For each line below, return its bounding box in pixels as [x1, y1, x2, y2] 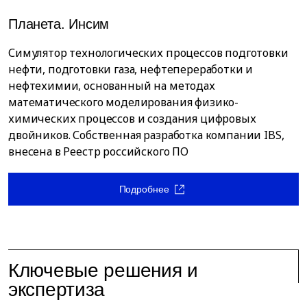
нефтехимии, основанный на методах [8, 77, 215, 93]
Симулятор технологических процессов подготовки [8, 45, 288, 60]
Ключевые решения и [8, 259, 198, 281]
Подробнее [119, 183, 169, 195]
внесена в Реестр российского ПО [8, 143, 189, 159]
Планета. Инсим [8, 16, 110, 32]
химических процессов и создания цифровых [8, 110, 256, 126]
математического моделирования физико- [8, 94, 239, 110]
